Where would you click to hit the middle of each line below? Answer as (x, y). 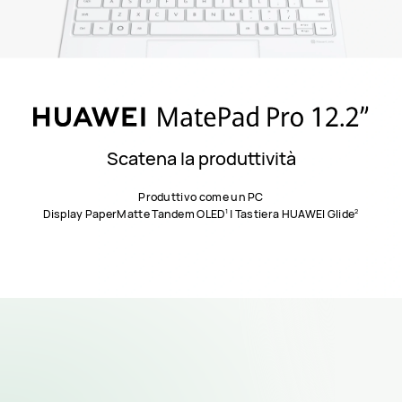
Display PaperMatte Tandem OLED (134, 214)
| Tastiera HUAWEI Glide (291, 214)
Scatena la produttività (201, 158)
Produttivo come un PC (201, 197)
